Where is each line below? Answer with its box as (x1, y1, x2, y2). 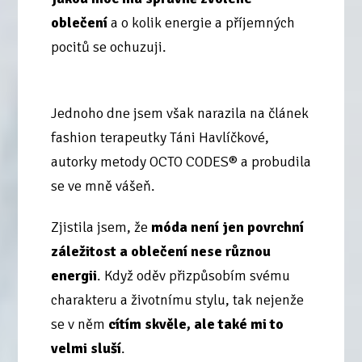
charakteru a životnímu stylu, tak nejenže (50, 291, 304, 309)
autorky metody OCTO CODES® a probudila (50, 152, 311, 170)
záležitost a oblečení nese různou (50, 242, 271, 261)
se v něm (50, 315, 108, 334)
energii (50, 267, 97, 285)
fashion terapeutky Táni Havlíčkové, (50, 128, 269, 146)
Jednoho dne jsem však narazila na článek (50, 103, 309, 122)
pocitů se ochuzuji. (50, 38, 166, 57)
